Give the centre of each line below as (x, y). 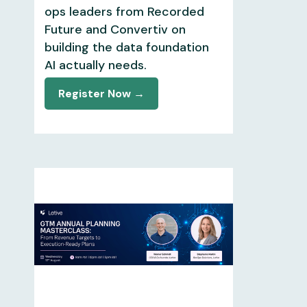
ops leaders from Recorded (124, 11)
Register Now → (101, 93)
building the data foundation (126, 47)
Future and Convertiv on (115, 29)
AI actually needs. (95, 65)
